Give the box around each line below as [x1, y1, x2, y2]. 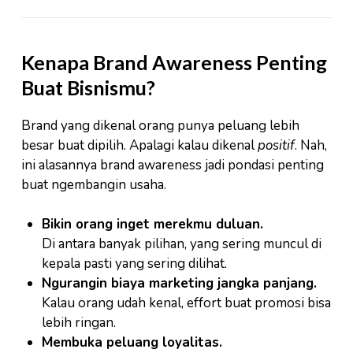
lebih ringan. [41, 314, 116, 333]
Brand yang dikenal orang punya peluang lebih [21, 116, 299, 135]
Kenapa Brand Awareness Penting [21, 50, 327, 74]
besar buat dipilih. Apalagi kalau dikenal [21, 136, 258, 154]
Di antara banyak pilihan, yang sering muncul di [41, 235, 321, 254]
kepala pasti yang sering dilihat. [41, 255, 227, 273]
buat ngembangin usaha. [21, 175, 166, 194]
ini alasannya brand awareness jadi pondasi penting [21, 155, 324, 174]
